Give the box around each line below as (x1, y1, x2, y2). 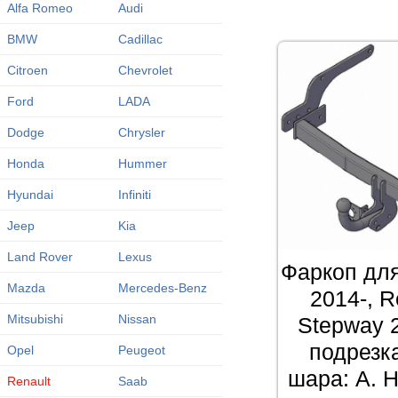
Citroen (6, 63, 48, 77)
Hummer (117, 156, 167, 171)
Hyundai (6, 187, 53, 202)
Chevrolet (117, 63, 172, 77)
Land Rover (6, 250, 73, 264)
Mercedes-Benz (117, 281, 207, 295)
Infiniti (117, 187, 151, 202)
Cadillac (117, 32, 163, 46)
